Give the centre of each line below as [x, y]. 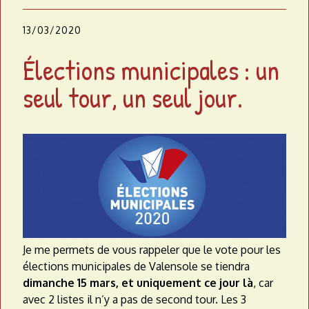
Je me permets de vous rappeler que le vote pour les [152, 250]
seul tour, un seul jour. [133, 97]
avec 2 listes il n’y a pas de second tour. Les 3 [134, 300]
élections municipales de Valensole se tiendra [136, 267]
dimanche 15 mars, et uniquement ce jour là [138, 283]
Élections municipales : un [151, 69]
